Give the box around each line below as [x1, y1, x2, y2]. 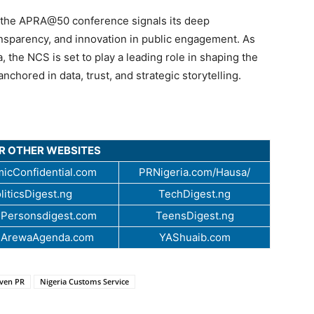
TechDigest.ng [158, 186, 231, 200]
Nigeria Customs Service [40, 275, 129, 287]
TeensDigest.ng [155, 208, 234, 222]
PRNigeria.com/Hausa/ [139, 165, 250, 179]
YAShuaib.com [158, 230, 231, 244]
